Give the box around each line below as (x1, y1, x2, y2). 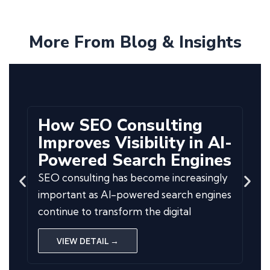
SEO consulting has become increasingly (38, 171, 228, 184)
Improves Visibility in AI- (38, 131, 232, 154)
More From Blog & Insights (28, 31, 242, 54)
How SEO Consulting (38, 114, 202, 137)
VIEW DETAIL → (57, 235, 119, 247)
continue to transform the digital (38, 204, 191, 218)
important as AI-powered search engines (38, 187, 231, 201)
